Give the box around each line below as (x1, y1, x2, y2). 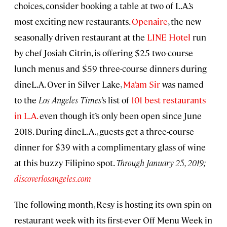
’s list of (101, 94, 131, 106)
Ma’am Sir (123, 79, 160, 90)
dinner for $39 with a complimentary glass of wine (14, 141, 206, 153)
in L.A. (14, 110, 37, 122)
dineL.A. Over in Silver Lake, (14, 79, 123, 90)
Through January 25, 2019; (116, 157, 205, 169)
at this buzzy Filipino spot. (14, 157, 116, 169)
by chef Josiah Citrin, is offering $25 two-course (14, 47, 193, 59)
